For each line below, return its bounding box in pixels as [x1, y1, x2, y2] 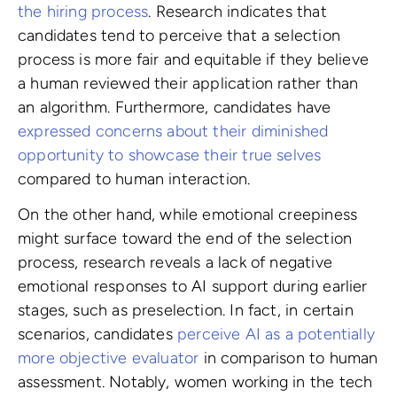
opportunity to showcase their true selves [18, 144, 322, 165]
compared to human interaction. [18, 168, 255, 189]
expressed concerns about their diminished [18, 121, 329, 141]
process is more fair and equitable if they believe [18, 49, 369, 69]
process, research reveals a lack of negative [18, 253, 332, 273]
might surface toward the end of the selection [18, 229, 353, 249]
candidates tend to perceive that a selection [18, 25, 340, 45]
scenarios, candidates [18, 324, 177, 345]
